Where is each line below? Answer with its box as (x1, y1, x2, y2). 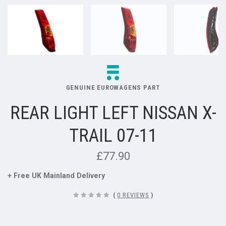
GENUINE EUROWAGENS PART (66, 83, 160, 91)
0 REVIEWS (117, 191, 150, 199)
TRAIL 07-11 (69, 125, 157, 146)
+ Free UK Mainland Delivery (8, 171, 105, 180)
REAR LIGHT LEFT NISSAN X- (10, 102, 216, 124)
